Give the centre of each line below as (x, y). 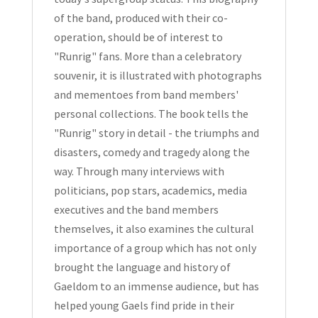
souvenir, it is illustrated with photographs (158, 75)
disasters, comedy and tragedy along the (152, 152)
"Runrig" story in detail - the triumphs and (156, 133)
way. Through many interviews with (139, 171)
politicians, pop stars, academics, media (150, 190)
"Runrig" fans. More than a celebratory (147, 56)
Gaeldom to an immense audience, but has (156, 286)
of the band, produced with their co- (141, 18)
